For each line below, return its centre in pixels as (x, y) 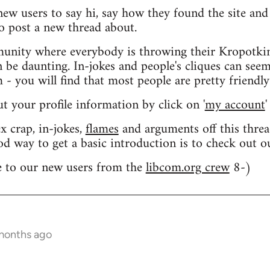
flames (102, 129)
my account (235, 105)
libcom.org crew (187, 168)
